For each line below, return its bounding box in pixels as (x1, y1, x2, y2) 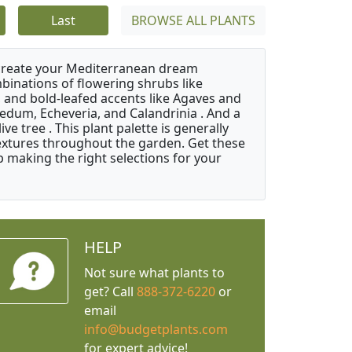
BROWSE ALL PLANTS (131, 12, 255, 30)
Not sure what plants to (83, 264, 225, 282)
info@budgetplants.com (83, 321, 228, 339)
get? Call (83, 283, 137, 301)
